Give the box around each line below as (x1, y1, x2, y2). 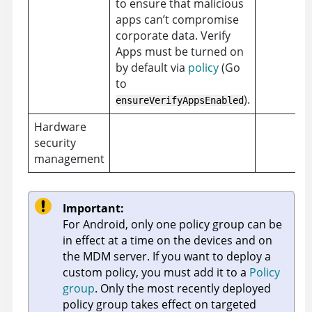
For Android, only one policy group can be (63, 217, 282, 233)
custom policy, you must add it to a (63, 265, 249, 281)
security (33, 135, 76, 151)
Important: (63, 201, 124, 217)
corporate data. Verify (115, 28, 231, 44)
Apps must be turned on (115, 44, 244, 60)
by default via (115, 60, 188, 76)
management (33, 151, 104, 167)
